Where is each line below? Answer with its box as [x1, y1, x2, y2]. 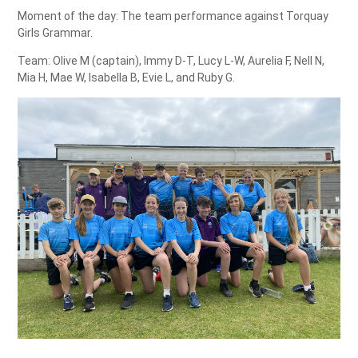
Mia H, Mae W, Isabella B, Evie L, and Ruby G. [18, 71, 236, 85]
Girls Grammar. [18, 26, 93, 40]
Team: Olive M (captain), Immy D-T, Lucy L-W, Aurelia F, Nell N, [18, 54, 325, 68]
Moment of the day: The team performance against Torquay [18, 10, 329, 23]
